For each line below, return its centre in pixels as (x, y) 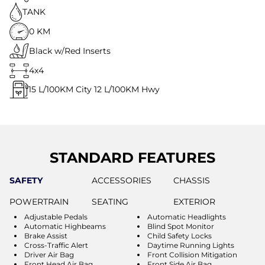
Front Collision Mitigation (192, 254)
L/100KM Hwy (132, 89)
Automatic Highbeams (65, 226)
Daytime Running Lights (191, 245)
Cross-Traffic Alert (56, 245)
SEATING (110, 201)
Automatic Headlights (187, 216)
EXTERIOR (195, 201)
